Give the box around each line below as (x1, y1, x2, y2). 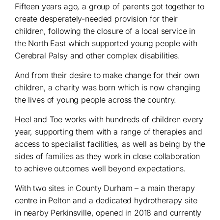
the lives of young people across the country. (15, 95, 177, 105)
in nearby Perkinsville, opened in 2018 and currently (15, 208, 202, 218)
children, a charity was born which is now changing (15, 82, 200, 93)
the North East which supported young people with (15, 38, 197, 49)
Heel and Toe (15, 114, 63, 125)
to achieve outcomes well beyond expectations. (15, 164, 186, 174)
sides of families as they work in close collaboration (15, 151, 200, 162)
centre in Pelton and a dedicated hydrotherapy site (15, 195, 197, 206)
